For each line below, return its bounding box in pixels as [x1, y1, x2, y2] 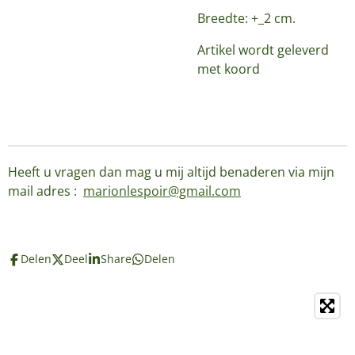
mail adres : [8, 182, 83, 200]
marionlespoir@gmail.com [83, 182, 241, 200]
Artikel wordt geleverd [197, 41, 329, 59]
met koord [197, 60, 263, 78]
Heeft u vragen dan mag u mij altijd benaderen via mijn [8, 163, 334, 181]
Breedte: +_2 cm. [197, 10, 296, 27]
